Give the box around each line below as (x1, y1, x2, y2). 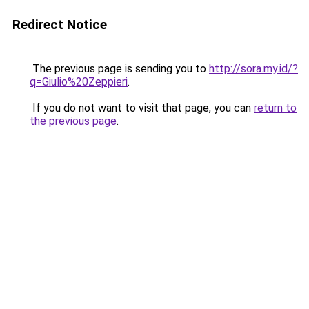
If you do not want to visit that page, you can (30, 101, 254, 114)
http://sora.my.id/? (209, 62, 298, 75)
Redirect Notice (12, 17, 107, 32)
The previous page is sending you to (30, 62, 209, 75)
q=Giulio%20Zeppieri (30, 75, 128, 88)
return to (254, 101, 297, 114)
